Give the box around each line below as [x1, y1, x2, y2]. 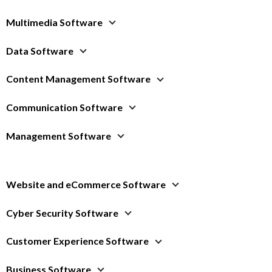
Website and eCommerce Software [6, 178, 166, 190]
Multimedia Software [6, 16, 103, 28]
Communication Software [6, 101, 123, 114]
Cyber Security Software [6, 206, 118, 219]
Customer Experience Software [6, 235, 149, 247]
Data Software [6, 44, 73, 56]
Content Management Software [6, 73, 151, 85]
